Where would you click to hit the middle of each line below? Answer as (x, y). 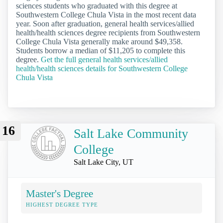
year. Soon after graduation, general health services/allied (105, 23)
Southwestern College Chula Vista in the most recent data (106, 14)
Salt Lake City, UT (104, 162)
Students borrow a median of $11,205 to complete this (101, 50)
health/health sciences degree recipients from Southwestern (108, 32)
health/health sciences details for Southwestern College (102, 68)
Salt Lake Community (131, 133)
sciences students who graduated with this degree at (97, 5)
